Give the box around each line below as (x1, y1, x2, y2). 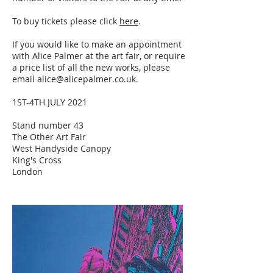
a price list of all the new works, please (12, 61, 170, 73)
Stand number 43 (12, 119, 83, 131)
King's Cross (12, 154, 62, 166)
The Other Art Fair (12, 130, 86, 143)
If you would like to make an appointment (12, 38, 182, 50)
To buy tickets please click (12, 15, 119, 27)
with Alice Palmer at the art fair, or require (12, 49, 185, 62)
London (12, 165, 43, 177)
